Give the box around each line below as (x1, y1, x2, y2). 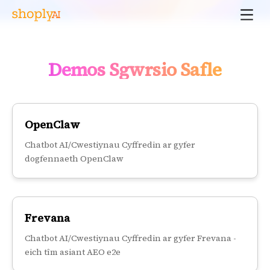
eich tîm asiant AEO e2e (25, 246, 121, 259)
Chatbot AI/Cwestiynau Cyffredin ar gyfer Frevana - (25, 232, 236, 245)
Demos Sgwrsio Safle (48, 57, 222, 83)
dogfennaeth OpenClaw (25, 152, 124, 165)
